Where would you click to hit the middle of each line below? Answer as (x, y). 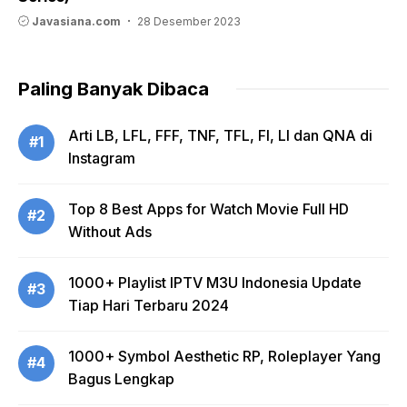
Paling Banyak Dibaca (114, 89)
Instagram (102, 158)
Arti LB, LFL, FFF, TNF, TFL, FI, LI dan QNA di (220, 135)
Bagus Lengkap (121, 378)
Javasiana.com (76, 21)
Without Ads (110, 231)
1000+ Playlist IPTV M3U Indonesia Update (215, 282)
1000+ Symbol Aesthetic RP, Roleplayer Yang (224, 356)
